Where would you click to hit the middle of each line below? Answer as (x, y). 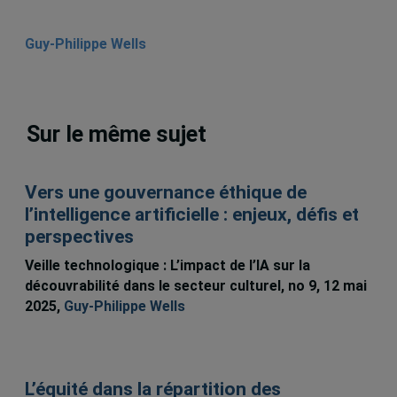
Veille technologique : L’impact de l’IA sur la (167, 266)
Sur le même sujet (117, 134)
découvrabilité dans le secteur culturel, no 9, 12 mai (195, 286)
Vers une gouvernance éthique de (165, 192)
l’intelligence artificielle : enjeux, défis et (191, 214)
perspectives (79, 236)
